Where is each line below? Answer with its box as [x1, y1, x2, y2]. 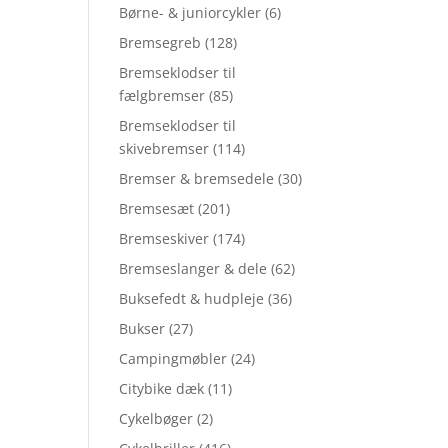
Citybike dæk [119, 379, 205, 399]
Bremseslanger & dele [119, 259, 268, 279]
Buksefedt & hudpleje [119, 289, 265, 309]
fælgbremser [119, 86, 206, 106]
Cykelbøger [119, 409, 194, 429]
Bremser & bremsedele [119, 169, 275, 189]
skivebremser [119, 139, 210, 159]
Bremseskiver [119, 229, 210, 249]
